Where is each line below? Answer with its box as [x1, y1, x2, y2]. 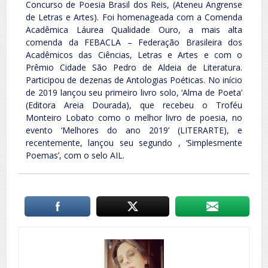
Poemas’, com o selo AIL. [26, 150, 124, 162]
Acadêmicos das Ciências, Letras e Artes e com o [26, 49, 242, 61]
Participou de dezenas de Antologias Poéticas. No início [26, 74, 242, 86]
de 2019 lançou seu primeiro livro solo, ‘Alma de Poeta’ [26, 87, 242, 99]
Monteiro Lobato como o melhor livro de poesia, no [26, 112, 242, 124]
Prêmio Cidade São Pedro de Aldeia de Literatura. [26, 62, 242, 74]
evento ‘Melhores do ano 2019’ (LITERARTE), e [26, 124, 242, 136]
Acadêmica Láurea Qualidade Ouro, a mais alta [26, 24, 242, 36]
